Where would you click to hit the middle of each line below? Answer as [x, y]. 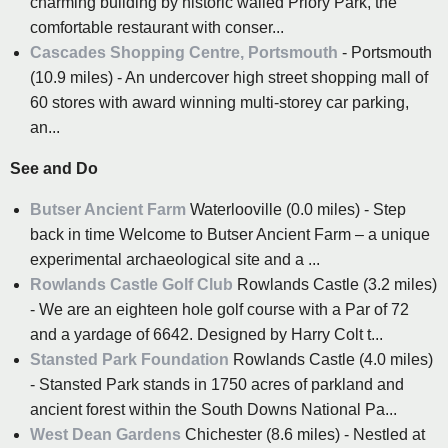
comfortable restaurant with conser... [157, 28]
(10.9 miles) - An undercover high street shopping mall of [229, 78]
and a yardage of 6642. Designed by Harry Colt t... [206, 335]
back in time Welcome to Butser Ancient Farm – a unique [230, 235]
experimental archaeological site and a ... [175, 260]
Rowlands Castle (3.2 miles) [335, 285]
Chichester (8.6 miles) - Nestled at [303, 435]
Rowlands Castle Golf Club [131, 285]
